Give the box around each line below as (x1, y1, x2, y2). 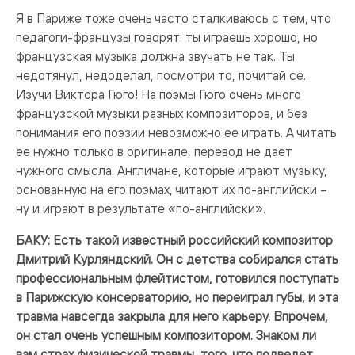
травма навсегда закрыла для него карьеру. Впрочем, (16, 308, 328, 324)
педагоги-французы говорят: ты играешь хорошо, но (16, 29, 318, 45)
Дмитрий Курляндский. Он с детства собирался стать (16, 251, 338, 267)
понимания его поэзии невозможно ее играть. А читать (16, 124, 337, 140)
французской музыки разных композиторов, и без (16, 105, 307, 121)
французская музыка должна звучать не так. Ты (16, 48, 295, 64)
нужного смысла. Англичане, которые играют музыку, (16, 162, 327, 178)
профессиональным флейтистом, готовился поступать (16, 270, 339, 286)
